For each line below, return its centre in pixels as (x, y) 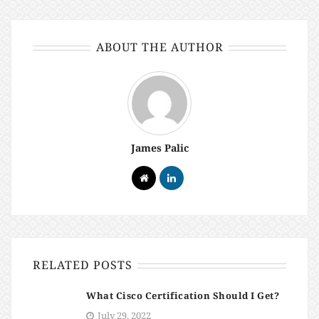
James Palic (159, 148)
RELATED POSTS (83, 265)
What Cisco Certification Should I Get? (183, 296)
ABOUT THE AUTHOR (159, 47)
